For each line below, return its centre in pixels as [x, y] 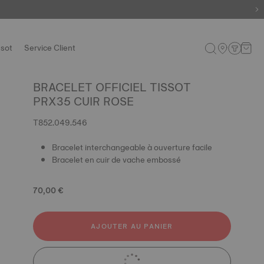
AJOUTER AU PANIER [132, 226]
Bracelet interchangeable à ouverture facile [132, 147]
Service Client [50, 48]
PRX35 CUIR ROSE [83, 101]
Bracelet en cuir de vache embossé [116, 160]
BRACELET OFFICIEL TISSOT [112, 87]
